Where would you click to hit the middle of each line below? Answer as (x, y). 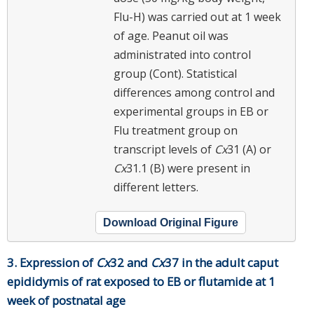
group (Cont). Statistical (175, 73)
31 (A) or (249, 149)
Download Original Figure (171, 222)
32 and (130, 262)
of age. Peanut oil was (171, 35)
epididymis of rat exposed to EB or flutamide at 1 (141, 281)
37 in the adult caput (221, 262)
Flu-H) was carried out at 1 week (197, 16)
